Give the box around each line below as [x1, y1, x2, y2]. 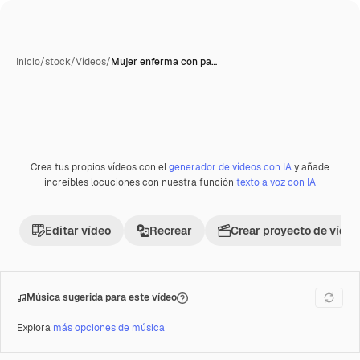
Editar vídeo [45, 223, 111, 238]
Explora [17, 321, 53, 334]
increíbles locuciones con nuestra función [44, 176, 236, 189]
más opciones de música [53, 321, 165, 334]
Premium [34, 166, 76, 179]
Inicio [16, 55, 40, 68]
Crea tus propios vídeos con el [31, 161, 169, 174]
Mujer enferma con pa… [111, 55, 217, 68]
